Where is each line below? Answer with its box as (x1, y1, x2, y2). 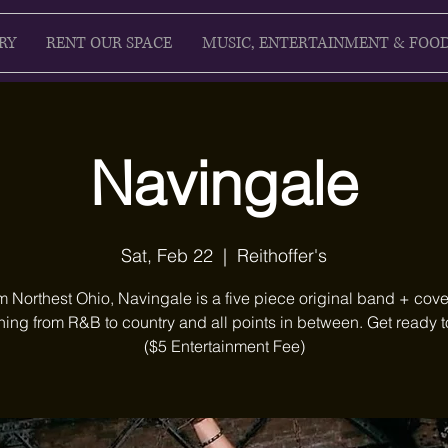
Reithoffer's (237, 244, 327, 267)
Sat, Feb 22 (121, 244, 213, 267)
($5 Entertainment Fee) (143, 336, 305, 356)
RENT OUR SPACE (46, 32, 172, 54)
